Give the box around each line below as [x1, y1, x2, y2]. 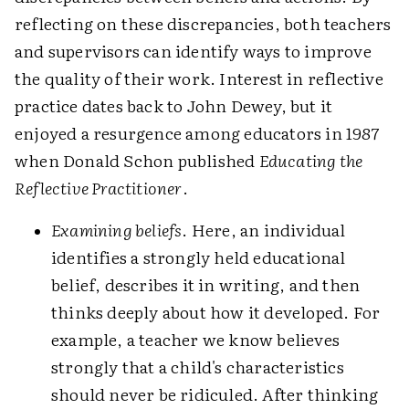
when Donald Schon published [15, 148, 259, 173]
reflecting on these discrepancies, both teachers [15, 11, 392, 36]
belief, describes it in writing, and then [51, 272, 361, 297]
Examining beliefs [51, 217, 183, 242]
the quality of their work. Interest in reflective [15, 66, 383, 90]
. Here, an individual [182, 217, 346, 242]
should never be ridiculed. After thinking [51, 382, 379, 406]
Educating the [258, 148, 363, 173]
